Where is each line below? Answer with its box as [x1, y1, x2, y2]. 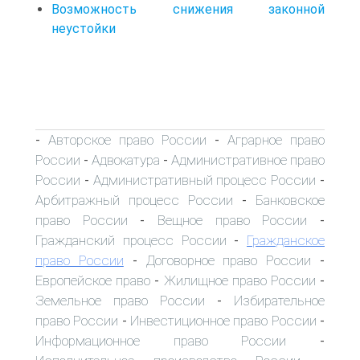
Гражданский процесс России [35, 231, 227, 248]
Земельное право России [35, 292, 205, 309]
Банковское [256, 191, 325, 208]
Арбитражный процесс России [35, 191, 233, 208]
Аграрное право [227, 131, 325, 148]
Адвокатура [92, 151, 160, 168]
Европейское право [35, 272, 151, 288]
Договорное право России [145, 252, 312, 268]
